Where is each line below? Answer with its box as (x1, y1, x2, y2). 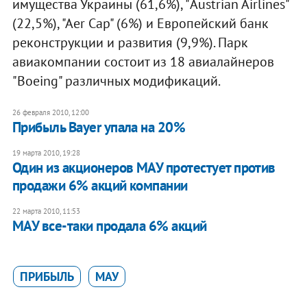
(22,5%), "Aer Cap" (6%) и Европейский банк (12, 14, 269, 32)
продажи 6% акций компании (12, 175, 188, 195)
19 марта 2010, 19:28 (12, 147, 80, 158)
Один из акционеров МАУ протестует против (12, 158, 275, 177)
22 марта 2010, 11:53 (12, 206, 80, 216)
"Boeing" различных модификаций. (12, 71, 221, 90)
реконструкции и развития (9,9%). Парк (12, 33, 248, 51)
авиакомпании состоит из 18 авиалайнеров (12, 52, 274, 71)
